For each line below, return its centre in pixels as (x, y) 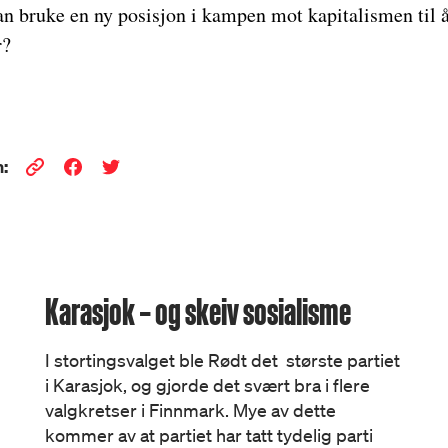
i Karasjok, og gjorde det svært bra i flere (208, 385)
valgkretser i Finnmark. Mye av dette (191, 410)
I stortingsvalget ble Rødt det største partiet (223, 360)
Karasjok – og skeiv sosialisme (198, 311)
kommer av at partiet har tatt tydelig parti (209, 435)
